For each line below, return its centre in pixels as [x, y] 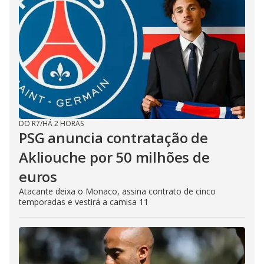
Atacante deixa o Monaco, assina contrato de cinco [117, 191]
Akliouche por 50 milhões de [114, 157]
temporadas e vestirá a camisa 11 [84, 202]
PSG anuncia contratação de [113, 137]
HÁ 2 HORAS [63, 123]
